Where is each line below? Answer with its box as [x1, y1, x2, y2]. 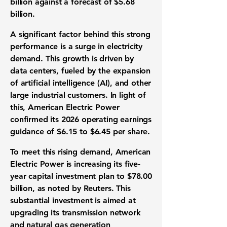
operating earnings [81, 115, 152, 124]
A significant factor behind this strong [10, 29, 150, 39]
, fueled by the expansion [56, 66, 151, 75]
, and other [110, 78, 152, 88]
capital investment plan [28, 171, 115, 181]
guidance [10, 127, 44, 136]
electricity [106, 42, 143, 51]
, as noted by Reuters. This [32, 183, 131, 193]
